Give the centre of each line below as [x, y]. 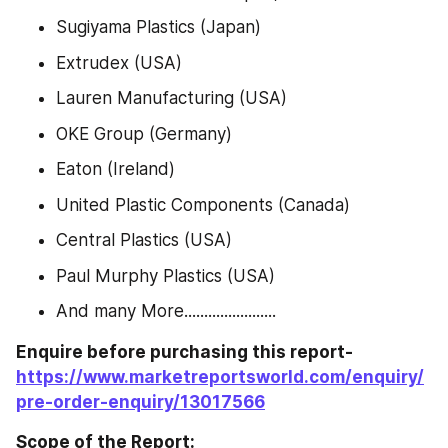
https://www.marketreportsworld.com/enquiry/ [220, 376]
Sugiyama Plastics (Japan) [158, 27]
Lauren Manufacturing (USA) [171, 98]
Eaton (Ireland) [115, 169]
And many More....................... [166, 311]
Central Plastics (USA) [144, 240]
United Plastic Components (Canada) [203, 204]
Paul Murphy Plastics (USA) [165, 275]
